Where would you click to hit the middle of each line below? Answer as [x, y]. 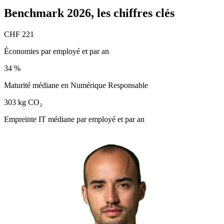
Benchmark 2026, [50, 13]
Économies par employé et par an [56, 51]
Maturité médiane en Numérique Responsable [76, 85]
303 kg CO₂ [23, 102]
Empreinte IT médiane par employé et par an [74, 119]
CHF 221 [19, 34]
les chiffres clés [136, 13]
